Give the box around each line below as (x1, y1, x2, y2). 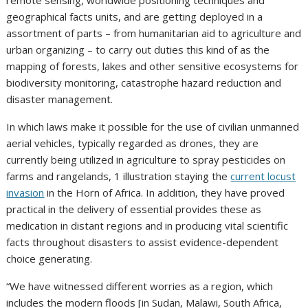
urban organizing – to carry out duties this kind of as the (6, 43, 270, 57)
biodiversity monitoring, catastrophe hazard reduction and (6, 76, 282, 90)
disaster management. (6, 92, 113, 107)
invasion (6, 186, 45, 200)
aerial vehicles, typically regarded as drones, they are (6, 136, 259, 151)
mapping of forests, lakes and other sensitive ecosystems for (6, 59, 299, 74)
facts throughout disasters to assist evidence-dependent (6, 235, 279, 250)
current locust (230, 169, 296, 184)
